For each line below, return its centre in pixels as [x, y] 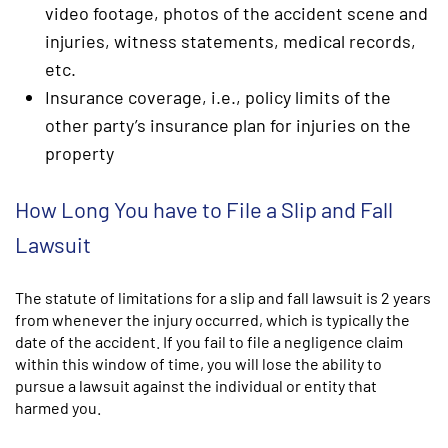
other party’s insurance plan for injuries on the [228, 125]
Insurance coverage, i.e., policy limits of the [218, 97]
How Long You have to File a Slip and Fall [204, 209]
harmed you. [58, 407]
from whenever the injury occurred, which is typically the [212, 319]
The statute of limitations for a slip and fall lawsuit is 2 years [223, 297]
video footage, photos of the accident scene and [236, 13]
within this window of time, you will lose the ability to [198, 363]
